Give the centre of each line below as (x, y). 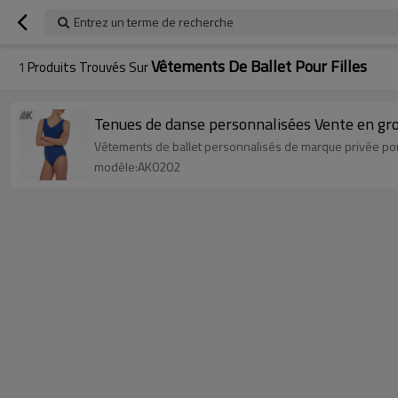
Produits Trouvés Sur (88, 67)
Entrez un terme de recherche (154, 22)
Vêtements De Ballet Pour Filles (259, 66)
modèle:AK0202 (137, 167)
